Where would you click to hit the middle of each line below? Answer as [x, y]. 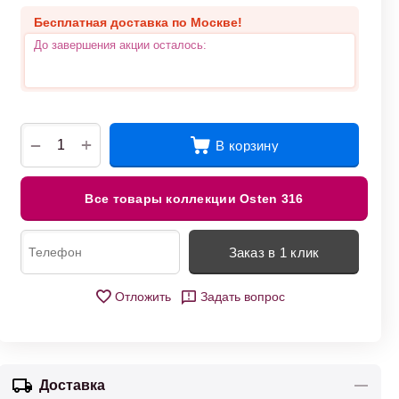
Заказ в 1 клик [274, 252]
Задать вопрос [243, 297]
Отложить [143, 297]
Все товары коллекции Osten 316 [194, 199]
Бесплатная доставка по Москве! [138, 22]
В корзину [247, 145]
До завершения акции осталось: [120, 45]
